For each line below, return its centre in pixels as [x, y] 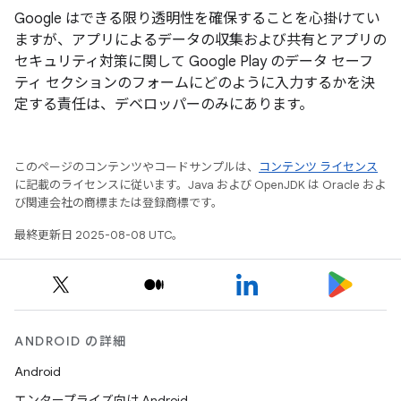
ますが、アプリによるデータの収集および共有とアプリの [200, 41]
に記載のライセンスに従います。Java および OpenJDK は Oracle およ [200, 185]
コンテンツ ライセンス [318, 167]
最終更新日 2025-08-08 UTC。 [99, 235]
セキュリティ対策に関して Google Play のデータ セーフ [194, 62]
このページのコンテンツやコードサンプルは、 [137, 167]
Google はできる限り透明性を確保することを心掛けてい [197, 19]
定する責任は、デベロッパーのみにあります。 [164, 105]
